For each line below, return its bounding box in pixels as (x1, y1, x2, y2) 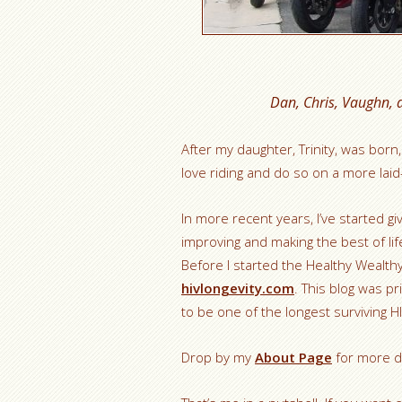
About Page (255, 348, 332, 366)
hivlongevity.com (181, 279, 294, 297)
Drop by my (181, 348, 255, 366)
